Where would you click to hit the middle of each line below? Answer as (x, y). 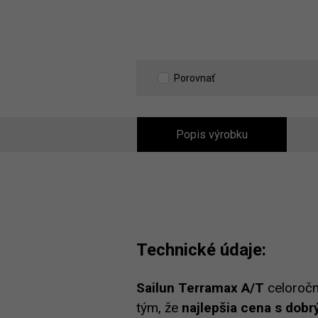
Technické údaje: (201, 250)
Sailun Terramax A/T (200, 288)
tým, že (159, 308)
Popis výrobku (212, 135)
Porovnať (194, 78)
